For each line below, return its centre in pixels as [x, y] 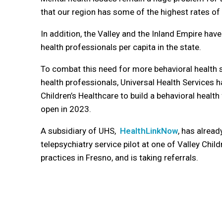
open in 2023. [66, 109]
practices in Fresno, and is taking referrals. [120, 157]
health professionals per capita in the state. [121, 47]
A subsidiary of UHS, [79, 131]
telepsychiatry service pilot [91, 144]
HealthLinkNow [149, 131]
